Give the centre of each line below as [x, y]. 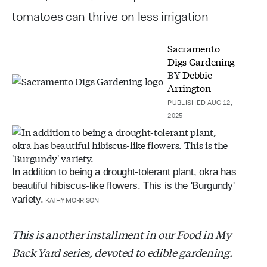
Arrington [189, 87]
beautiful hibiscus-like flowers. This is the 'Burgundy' [123, 185]
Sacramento [194, 48]
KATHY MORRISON [72, 200]
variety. [28, 199]
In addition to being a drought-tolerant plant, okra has [124, 172]
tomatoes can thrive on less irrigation [110, 16]
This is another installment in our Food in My [122, 234]
